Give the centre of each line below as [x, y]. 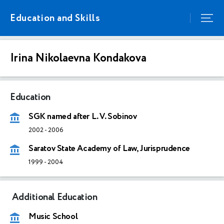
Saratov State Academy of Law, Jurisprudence [109, 148]
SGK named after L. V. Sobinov [83, 116]
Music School [53, 216]
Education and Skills [55, 18]
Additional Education [54, 197]
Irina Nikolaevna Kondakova [78, 58]
